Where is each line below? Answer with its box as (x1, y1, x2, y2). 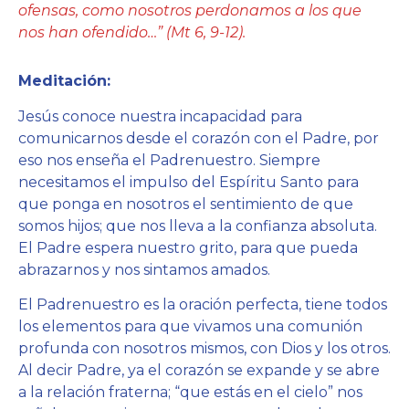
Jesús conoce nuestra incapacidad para (18, 107, 302, 125)
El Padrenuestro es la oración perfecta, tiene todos (18, 295, 387, 313)
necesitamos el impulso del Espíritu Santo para (18, 173, 359, 191)
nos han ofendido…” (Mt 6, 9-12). (18, 23, 246, 41)
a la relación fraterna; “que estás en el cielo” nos (18, 383, 362, 401)
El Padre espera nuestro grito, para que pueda (18, 238, 358, 257)
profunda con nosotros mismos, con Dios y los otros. (18, 339, 391, 357)
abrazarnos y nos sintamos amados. (18, 260, 270, 278)
